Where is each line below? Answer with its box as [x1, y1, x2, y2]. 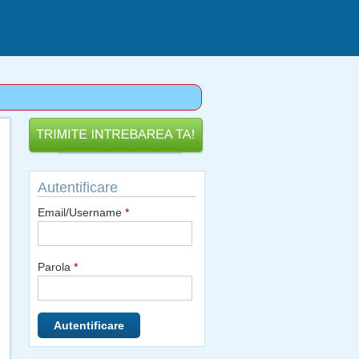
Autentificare [38, 179, 118, 196]
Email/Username [38, 206, 125, 219]
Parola [38, 260, 74, 273]
